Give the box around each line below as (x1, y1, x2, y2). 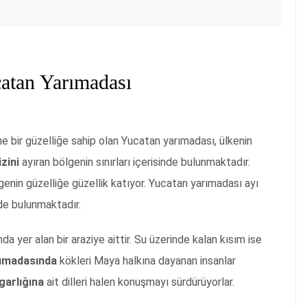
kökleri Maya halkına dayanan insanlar (57, 254, 236, 268)
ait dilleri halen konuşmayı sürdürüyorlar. (44, 275, 234, 289)
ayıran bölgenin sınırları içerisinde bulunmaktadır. (19, 156, 250, 169)
